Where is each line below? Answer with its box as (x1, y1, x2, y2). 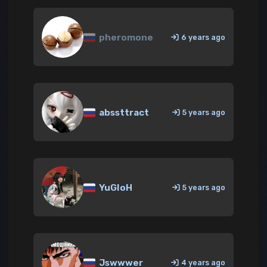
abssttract (97, 107, 150, 119)
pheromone (97, 32, 154, 44)
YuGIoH (97, 182, 133, 194)
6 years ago (181, 32, 225, 42)
